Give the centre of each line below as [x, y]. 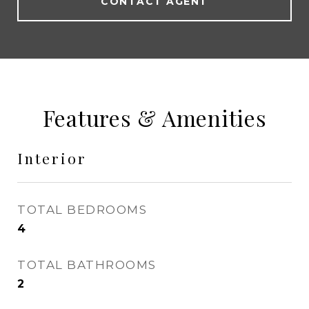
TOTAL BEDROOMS [82, 210]
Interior [52, 158]
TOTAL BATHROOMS [87, 265]
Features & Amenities [154, 118]
